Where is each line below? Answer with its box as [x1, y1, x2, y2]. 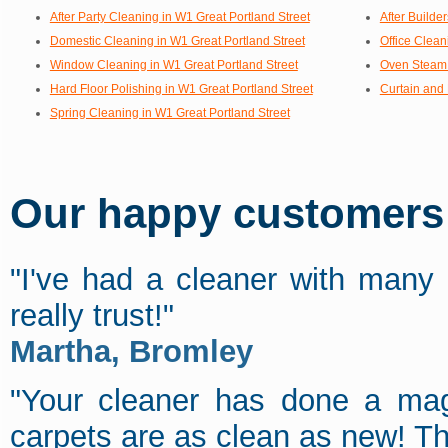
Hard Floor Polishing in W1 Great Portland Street [49, 81, 313, 96]
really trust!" [9, 297, 174, 333]
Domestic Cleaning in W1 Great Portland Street [49, 33, 305, 48]
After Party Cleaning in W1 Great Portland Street [49, 9, 310, 24]
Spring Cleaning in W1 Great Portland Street [49, 105, 290, 120]
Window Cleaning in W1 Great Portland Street [49, 57, 298, 72]
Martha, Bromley [9, 333, 253, 369]
